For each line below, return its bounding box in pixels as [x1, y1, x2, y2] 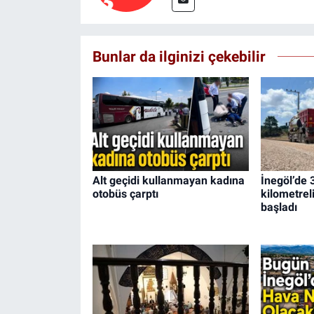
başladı [260, 200, 297, 214]
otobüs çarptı [92, 186, 158, 200]
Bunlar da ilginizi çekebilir [92, 47, 266, 65]
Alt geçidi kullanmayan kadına [92, 173, 245, 187]
